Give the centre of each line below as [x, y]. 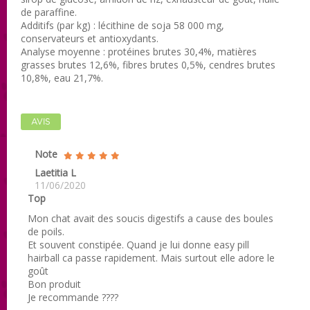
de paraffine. [49, 12]
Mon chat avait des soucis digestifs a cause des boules [151, 218]
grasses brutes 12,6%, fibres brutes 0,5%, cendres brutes [148, 64]
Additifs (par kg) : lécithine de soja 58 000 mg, [122, 25]
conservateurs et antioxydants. [90, 38]
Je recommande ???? [73, 297]
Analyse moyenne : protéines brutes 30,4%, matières [139, 51]
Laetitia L [55, 172]
